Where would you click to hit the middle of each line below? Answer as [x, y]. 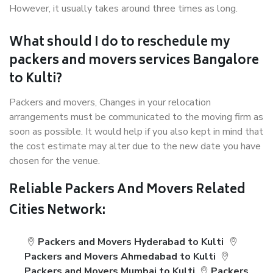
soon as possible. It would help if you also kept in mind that [136, 132]
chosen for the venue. [55, 161]
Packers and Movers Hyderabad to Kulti [131, 242]
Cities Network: [57, 211]
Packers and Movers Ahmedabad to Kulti [120, 257]
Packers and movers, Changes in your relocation [110, 102]
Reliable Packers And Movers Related [127, 190]
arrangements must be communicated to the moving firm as [136, 117]
